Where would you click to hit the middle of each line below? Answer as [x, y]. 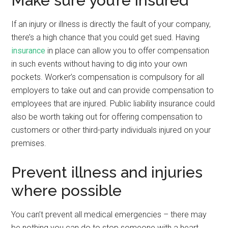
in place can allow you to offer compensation [127, 51]
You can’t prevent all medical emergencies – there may [109, 215]
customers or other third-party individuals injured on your [111, 130]
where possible [67, 191]
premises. [29, 143]
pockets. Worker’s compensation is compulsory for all [108, 77]
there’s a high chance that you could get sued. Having [106, 37]
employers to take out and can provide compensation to [113, 90]
